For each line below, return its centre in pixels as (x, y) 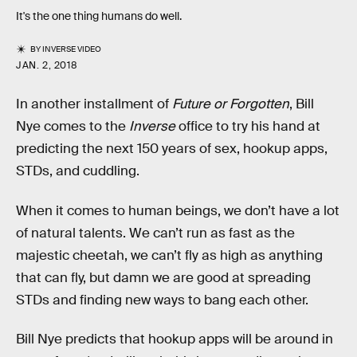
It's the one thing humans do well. (99, 16)
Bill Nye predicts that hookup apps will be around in (175, 339)
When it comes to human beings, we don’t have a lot (178, 210)
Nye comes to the (73, 127)
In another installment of (94, 104)
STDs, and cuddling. (78, 171)
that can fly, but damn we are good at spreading (163, 277)
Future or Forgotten (231, 104)
